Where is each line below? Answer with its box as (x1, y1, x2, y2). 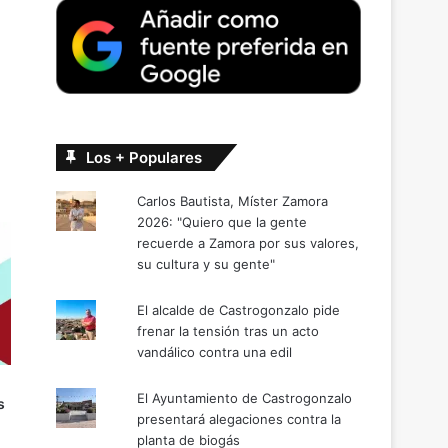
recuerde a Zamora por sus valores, (137, 234, 360, 251)
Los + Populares (86, 147, 202, 167)
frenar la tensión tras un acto (137, 322, 320, 339)
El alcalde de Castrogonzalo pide (137, 301, 341, 318)
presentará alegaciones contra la (137, 410, 342, 427)
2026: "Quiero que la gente (137, 213, 308, 230)
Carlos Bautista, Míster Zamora (137, 192, 329, 209)
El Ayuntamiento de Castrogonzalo (137, 389, 353, 406)
